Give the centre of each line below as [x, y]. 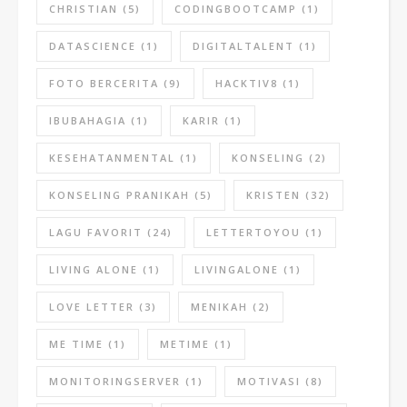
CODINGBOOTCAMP [236, 9]
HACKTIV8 [247, 83]
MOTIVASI [269, 381]
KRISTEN [273, 195]
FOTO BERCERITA [104, 83]
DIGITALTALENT [243, 46]
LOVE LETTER [92, 307]
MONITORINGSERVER [115, 381]
